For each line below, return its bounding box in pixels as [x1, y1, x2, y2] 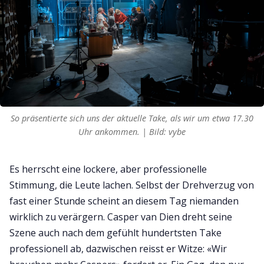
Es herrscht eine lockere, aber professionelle [9, 162, 207, 176]
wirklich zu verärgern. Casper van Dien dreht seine [9, 210, 232, 223]
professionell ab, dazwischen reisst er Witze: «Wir [9, 242, 227, 255]
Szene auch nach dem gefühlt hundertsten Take [9, 226, 222, 239]
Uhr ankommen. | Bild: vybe [78, 126, 186, 137]
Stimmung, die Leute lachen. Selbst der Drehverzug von [9, 178, 254, 192]
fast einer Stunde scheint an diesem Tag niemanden [9, 194, 239, 207]
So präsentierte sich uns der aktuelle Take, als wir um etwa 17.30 [11, 112, 253, 124]
